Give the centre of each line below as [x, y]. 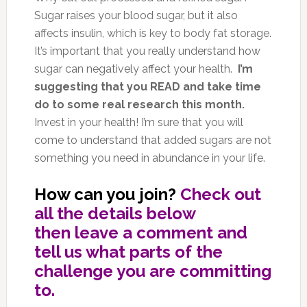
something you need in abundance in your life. [149, 158]
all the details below [114, 213]
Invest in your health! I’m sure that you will [138, 122]
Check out [220, 194]
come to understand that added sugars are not [152, 140]
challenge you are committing [152, 271]
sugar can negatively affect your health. [136, 69]
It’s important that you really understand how [147, 51]
